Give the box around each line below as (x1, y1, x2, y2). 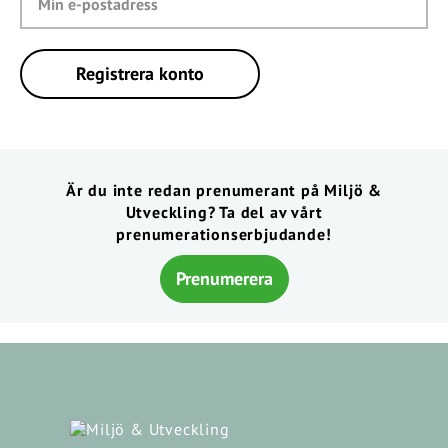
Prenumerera (175, 267, 273, 290)
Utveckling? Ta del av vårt (125, 202, 323, 222)
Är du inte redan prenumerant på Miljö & (65, 180, 383, 200)
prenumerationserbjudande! (116, 224, 332, 244)
